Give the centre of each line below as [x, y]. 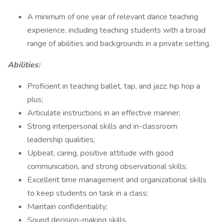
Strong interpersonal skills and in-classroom [102, 126]
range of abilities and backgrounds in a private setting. [119, 44]
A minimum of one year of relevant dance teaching [113, 17]
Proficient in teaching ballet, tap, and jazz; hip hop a [114, 86]
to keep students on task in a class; [88, 193]
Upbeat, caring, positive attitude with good [100, 153]
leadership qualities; [61, 140]
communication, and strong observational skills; [107, 166]
